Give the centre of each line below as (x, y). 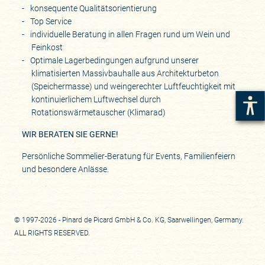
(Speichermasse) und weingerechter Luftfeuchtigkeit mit (133, 86)
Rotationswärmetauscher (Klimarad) (98, 112)
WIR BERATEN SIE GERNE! (70, 134)
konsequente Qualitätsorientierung (93, 8)
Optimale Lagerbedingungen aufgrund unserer (114, 60)
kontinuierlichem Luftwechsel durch (96, 99)
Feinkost (47, 47)
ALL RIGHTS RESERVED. (52, 233)
